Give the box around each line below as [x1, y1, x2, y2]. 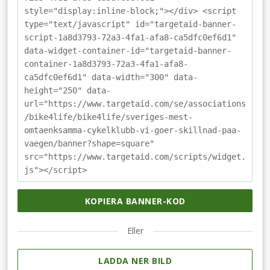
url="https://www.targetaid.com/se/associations [24, 99, 246, 109]
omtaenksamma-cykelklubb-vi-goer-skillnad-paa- [24, 125, 241, 136]
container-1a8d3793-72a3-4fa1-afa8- [24, 59, 188, 69]
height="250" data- [24, 86, 111, 96]
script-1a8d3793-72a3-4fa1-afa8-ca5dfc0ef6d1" [24, 33, 236, 43]
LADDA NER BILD [98, 254, 172, 266]
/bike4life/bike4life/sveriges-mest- [24, 112, 193, 122]
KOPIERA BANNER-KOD [84, 195, 186, 207]
